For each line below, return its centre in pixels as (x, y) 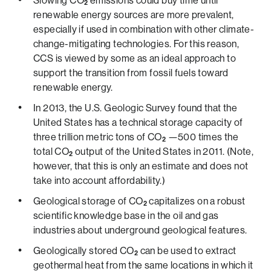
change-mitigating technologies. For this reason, (136, 44)
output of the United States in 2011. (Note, (163, 152)
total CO (51, 152)
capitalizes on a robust (196, 201)
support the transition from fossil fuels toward (131, 73)
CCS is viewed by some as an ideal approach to (135, 58)
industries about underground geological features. (140, 230)
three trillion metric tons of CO (98, 137)
